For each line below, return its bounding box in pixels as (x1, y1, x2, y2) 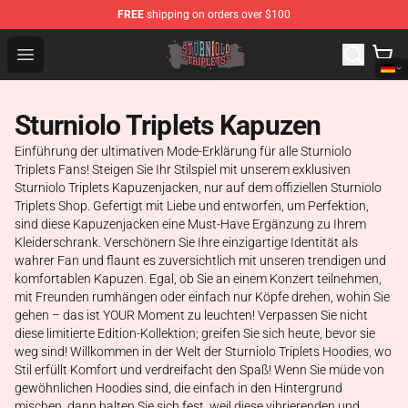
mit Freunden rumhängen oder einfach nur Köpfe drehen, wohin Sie (15, 290, 390, 304)
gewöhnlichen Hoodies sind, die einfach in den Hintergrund (15, 381, 342, 395)
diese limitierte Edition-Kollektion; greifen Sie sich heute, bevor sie (15, 326, 375, 341)
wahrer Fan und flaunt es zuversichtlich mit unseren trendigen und (15, 253, 386, 268)
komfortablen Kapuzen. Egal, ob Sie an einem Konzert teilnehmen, (15, 271, 382, 286)
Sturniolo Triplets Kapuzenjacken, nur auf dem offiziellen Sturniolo (15, 180, 382, 195)
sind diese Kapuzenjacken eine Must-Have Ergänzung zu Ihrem (15, 217, 366, 231)
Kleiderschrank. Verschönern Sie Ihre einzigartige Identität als (15, 235, 358, 250)
